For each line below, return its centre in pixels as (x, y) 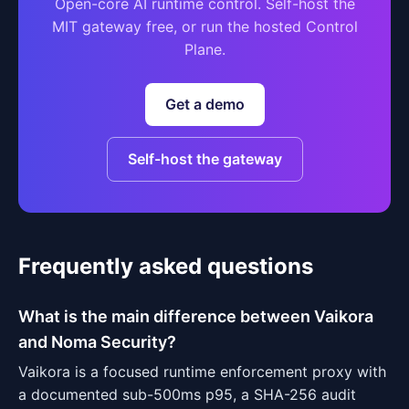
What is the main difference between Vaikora (196, 316)
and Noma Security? (97, 342)
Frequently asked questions (166, 266)
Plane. (204, 49)
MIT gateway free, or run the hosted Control (204, 26)
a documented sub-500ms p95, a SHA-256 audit (187, 394)
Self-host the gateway (204, 159)
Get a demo (204, 104)
